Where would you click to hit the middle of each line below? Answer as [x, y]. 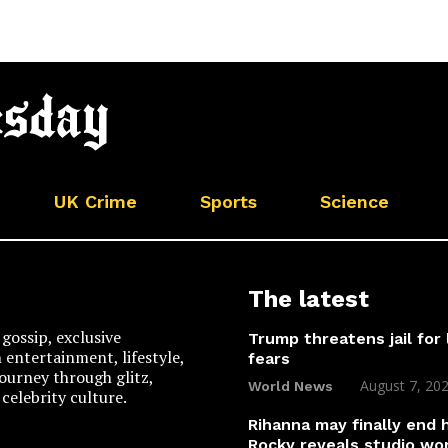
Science [354, 201]
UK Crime [95, 201]
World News [290, 385]
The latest [308, 298]
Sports [228, 201]
